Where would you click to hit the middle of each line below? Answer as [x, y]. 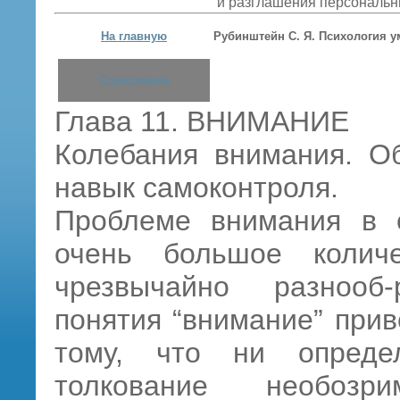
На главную [134, 36]
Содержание [134, 80]
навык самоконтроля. [196, 187]
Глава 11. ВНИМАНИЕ [202, 121]
